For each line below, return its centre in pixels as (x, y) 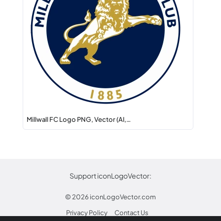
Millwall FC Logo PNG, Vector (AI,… (79, 119)
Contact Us (131, 213)
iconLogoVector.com (123, 197)
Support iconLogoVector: (110, 176)
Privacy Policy (87, 213)
